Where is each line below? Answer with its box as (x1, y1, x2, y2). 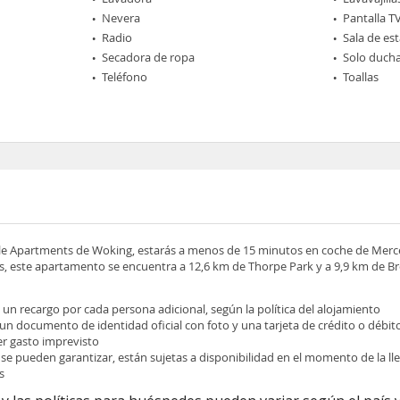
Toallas (342, 69, 379, 85)
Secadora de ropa (102, 49, 196, 65)
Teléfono (102, 69, 148, 85)
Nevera (102, 10, 141, 26)
